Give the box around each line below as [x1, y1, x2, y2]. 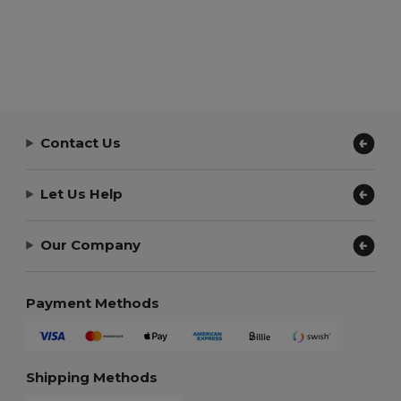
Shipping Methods [26, 368, 158, 386]
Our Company [40, 236, 141, 254]
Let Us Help [40, 185, 124, 203]
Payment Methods [26, 294, 160, 311]
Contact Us [40, 134, 122, 152]
